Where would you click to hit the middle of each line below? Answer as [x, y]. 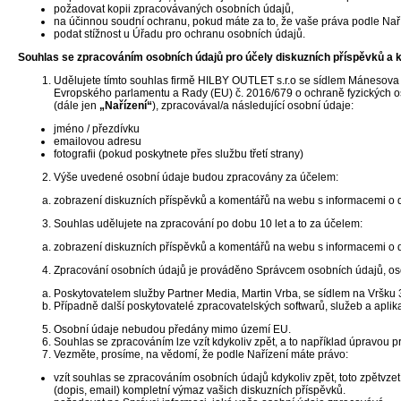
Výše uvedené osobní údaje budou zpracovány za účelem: [196, 177]
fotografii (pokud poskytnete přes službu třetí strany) [179, 154]
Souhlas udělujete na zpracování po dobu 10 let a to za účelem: [208, 224]
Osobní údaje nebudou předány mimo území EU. [172, 329]
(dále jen [77, 106]
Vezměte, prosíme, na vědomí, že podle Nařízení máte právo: [201, 354]
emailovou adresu [98, 141]
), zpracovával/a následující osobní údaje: [253, 106]
